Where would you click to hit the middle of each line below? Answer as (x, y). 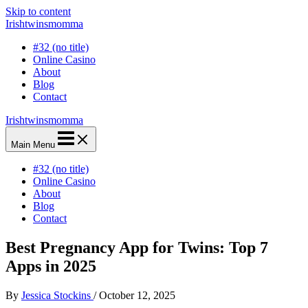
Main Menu (33, 145)
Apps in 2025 (51, 266)
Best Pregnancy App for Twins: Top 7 (137, 247)
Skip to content (38, 11)
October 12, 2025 (137, 295)
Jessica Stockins (57, 295)
